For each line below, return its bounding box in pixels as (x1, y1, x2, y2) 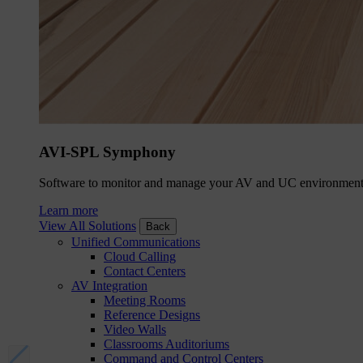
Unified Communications (71, 235, 200, 250)
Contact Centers (104, 264, 186, 279)
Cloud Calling (104, 250, 176, 264)
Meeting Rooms (104, 293, 186, 308)
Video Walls (104, 322, 166, 337)
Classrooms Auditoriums (104, 337, 229, 352)
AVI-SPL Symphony (39, 143, 176, 160)
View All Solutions (39, 219, 136, 233)
